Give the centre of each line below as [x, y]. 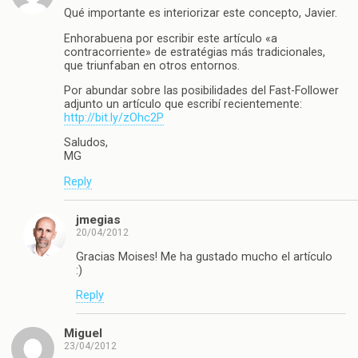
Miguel [83, 334]
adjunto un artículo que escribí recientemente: [183, 105]
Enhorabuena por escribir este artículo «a [171, 38]
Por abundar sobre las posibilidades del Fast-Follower [201, 91]
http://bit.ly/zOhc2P [114, 118]
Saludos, [86, 143]
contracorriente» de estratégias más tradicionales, [195, 52]
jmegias [98, 220]
